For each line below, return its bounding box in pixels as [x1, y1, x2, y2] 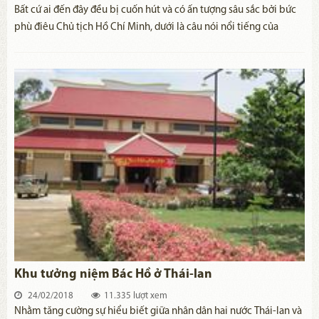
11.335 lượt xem [104, 291, 167, 301]
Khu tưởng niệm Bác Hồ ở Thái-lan [14, 268, 212, 282]
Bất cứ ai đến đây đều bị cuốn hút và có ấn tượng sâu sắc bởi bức [14, 5, 296, 16]
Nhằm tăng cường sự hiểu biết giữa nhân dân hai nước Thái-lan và [14, 306, 302, 318]
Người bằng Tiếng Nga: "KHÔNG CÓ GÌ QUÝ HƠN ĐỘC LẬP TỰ [14, 39, 285, 51]
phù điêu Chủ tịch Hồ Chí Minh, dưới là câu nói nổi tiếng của [14, 22, 278, 33]
